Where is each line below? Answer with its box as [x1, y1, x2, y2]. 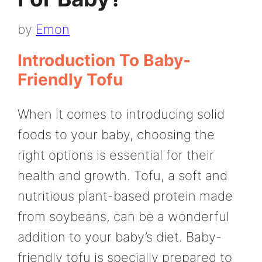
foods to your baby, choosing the [18, 127, 215, 143]
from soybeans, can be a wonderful [18, 209, 229, 225]
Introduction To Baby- [18, 50, 191, 71]
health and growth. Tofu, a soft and [18, 168, 227, 184]
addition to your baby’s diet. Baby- [18, 229, 222, 245]
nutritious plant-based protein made [18, 188, 233, 204]
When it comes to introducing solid [18, 106, 225, 122]
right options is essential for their [18, 147, 214, 163]
